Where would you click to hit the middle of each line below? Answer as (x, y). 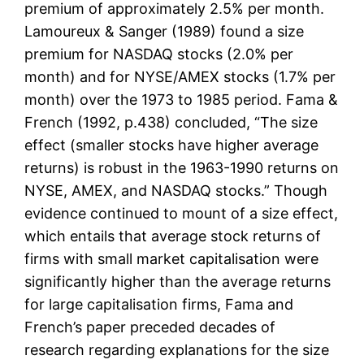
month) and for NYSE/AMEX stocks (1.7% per (180, 77)
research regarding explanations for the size (177, 350)
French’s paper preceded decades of (150, 327)
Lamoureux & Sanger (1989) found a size (165, 32)
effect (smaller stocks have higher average (172, 145)
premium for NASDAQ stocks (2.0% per (159, 54)
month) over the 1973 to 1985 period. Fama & (182, 100)
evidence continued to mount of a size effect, (182, 214)
